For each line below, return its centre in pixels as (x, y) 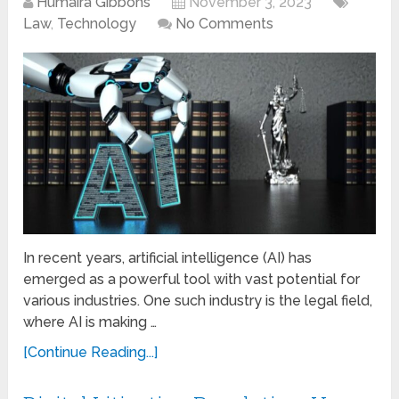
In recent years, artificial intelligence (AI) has (168, 257)
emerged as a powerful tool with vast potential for (192, 279)
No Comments (225, 23)
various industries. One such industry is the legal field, (198, 300)
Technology (97, 23)
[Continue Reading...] (91, 352)
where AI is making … (90, 322)
